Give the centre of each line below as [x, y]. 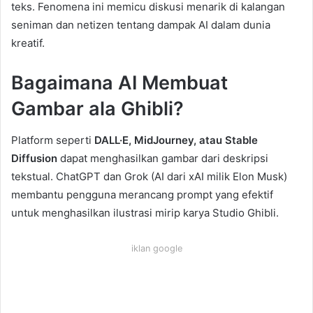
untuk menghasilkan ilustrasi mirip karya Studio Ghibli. [145, 212]
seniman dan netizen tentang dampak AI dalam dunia [141, 25]
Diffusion [34, 158]
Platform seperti [53, 140]
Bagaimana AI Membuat [119, 83]
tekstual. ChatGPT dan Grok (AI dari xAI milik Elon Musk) [149, 176]
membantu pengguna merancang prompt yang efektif [142, 194]
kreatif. [28, 43]
